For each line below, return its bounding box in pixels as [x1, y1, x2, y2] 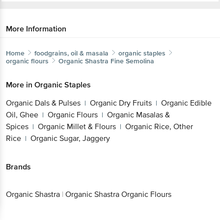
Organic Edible [161, 98, 212, 108]
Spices [6, 121, 28, 132]
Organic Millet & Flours [38, 121, 116, 132]
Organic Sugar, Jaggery [30, 133, 110, 143]
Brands [6, 162, 31, 172]
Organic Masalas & [107, 110, 170, 120]
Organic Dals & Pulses [6, 98, 81, 108]
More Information [6, 24, 66, 34]
